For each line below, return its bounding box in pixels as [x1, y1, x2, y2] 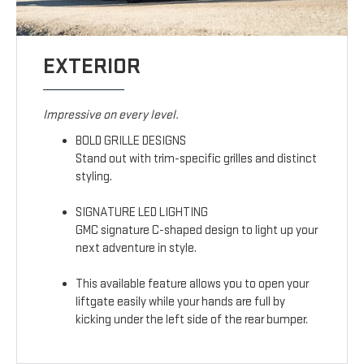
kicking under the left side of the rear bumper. [76, 312, 309, 328]
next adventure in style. [76, 240, 197, 257]
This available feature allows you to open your [76, 276, 310, 292]
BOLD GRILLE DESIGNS [76, 133, 187, 149]
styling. [76, 169, 113, 185]
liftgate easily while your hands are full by [76, 294, 286, 310]
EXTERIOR [43, 53, 141, 80]
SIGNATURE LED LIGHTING [76, 205, 209, 221]
